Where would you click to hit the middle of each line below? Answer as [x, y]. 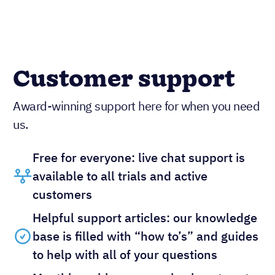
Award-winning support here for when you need [136, 106]
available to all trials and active [120, 176]
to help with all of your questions [125, 254]
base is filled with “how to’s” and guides [145, 236]
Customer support [124, 79]
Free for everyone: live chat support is [139, 157]
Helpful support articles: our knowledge [145, 217]
